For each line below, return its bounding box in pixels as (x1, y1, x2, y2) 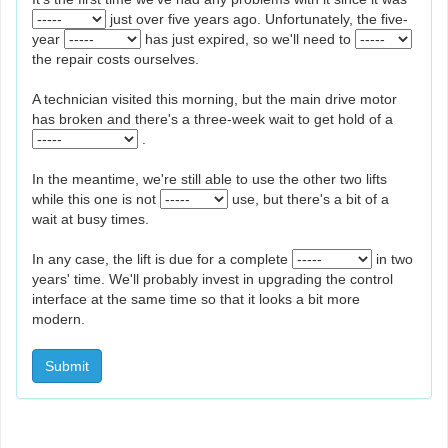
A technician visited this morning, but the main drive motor (32, 91, 397, 108)
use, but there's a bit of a (232, 191, 389, 208)
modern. (32, 311, 85, 328)
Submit (45, 358, 89, 375)
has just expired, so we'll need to (145, 31, 355, 48)
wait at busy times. (32, 211, 149, 228)
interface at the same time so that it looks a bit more (32, 291, 360, 308)
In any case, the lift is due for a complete (32, 251, 292, 268)
